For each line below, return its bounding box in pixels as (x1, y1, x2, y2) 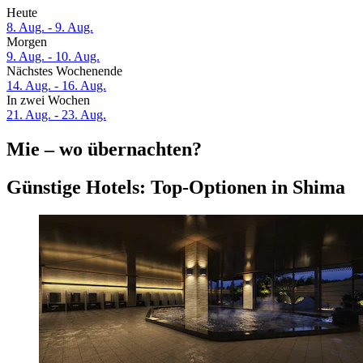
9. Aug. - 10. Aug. (6, 49, 100, 64)
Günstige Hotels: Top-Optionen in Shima (6, 176, 345, 198)
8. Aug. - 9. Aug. (6, 20, 93, 35)
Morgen (6, 35, 47, 49)
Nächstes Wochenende (6, 64, 122, 79)
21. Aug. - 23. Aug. (6, 108, 106, 122)
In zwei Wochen (6, 93, 90, 108)
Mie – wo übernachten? (6, 139, 202, 160)
